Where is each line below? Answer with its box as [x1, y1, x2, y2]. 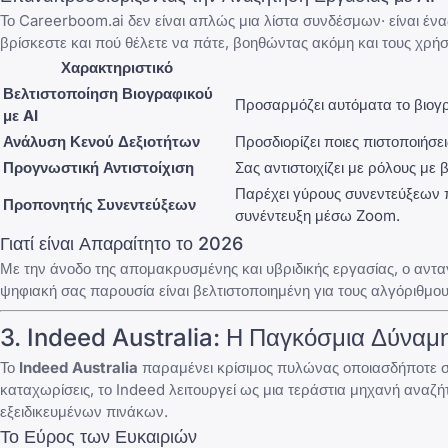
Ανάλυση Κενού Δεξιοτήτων [3, 132, 200, 152]
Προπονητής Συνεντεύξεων [3, 195, 196, 215]
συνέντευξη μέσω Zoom [235, 206, 396, 226]
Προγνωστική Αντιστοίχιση [3, 158, 194, 178]
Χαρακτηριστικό [61, 58, 173, 78]
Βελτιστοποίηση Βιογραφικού [3, 84, 213, 104]
